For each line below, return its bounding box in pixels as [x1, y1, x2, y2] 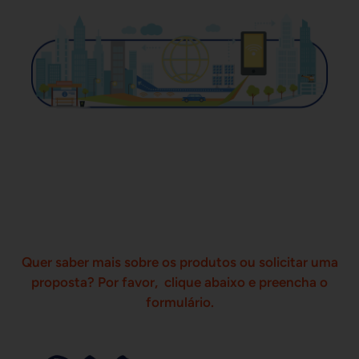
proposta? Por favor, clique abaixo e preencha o [31, 273, 328, 290]
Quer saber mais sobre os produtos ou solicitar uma [21, 253, 338, 270]
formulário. [145, 293, 214, 310]
